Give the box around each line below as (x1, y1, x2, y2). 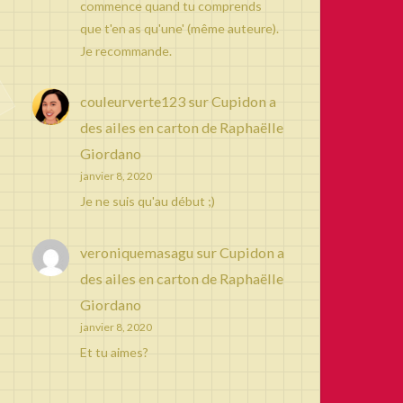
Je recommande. (79, 42, 172, 58)
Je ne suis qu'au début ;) (79, 193, 215, 210)
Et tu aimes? (79, 345, 148, 361)
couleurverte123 (79, 93, 185, 111)
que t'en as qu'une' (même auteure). (79, 20, 279, 36)
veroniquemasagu (79, 244, 193, 262)
